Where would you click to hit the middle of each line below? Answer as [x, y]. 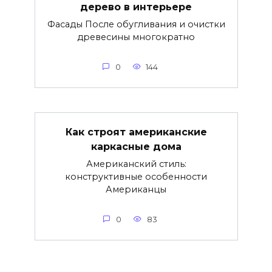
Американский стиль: [136, 164]
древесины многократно [136, 37]
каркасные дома [136, 146]
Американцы [136, 190]
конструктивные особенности [136, 177]
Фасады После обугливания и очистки [136, 25]
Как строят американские [136, 132]
